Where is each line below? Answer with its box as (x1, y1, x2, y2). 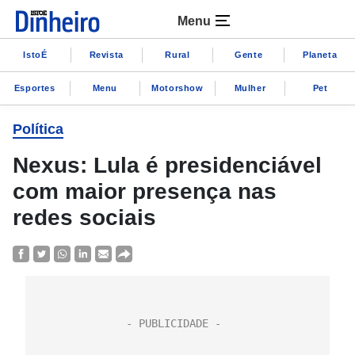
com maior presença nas (13, 179, 277, 204)
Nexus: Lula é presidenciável (13, 153, 322, 177)
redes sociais (13, 205, 156, 230)
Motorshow (151, 82, 204, 93)
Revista (89, 49, 124, 59)
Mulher (234, 82, 266, 93)
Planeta (302, 49, 338, 59)
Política (13, 121, 63, 137)
